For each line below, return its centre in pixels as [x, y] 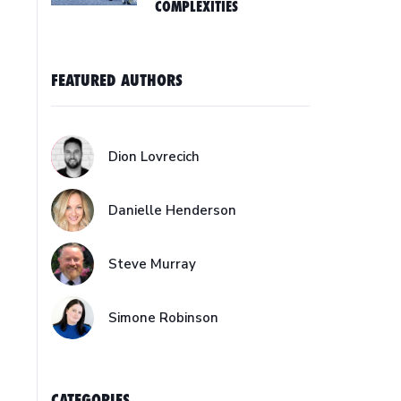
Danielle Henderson [173, 210]
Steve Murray [153, 264]
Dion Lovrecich [154, 157]
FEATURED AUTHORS [117, 80]
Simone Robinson [164, 318]
